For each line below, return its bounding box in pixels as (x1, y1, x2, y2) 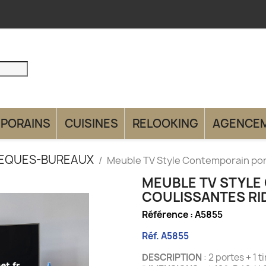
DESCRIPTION (142, 251, 202, 264)
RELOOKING (132, 115, 198, 131)
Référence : (142, 208, 195, 221)
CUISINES (65, 115, 118, 131)
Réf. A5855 (142, 229, 189, 242)
